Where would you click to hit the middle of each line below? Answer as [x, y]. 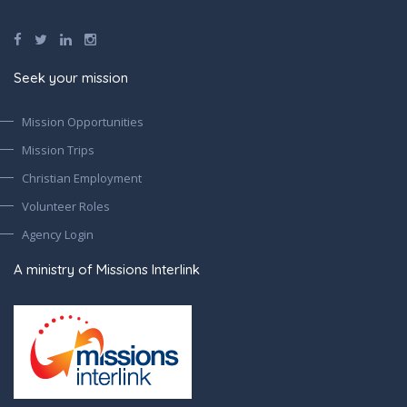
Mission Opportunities [83, 122]
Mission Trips [58, 150]
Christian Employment [82, 179]
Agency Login [58, 235]
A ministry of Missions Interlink [107, 270]
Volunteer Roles [66, 207]
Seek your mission [71, 78]
